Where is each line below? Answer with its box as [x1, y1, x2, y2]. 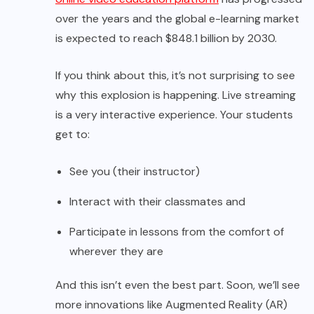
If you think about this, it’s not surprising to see [55, 68, 295, 83]
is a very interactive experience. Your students [55, 107, 293, 123]
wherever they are [69, 244, 163, 259]
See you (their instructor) [69, 164, 200, 179]
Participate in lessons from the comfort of [69, 224, 284, 240]
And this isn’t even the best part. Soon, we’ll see [55, 278, 300, 293]
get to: [55, 127, 90, 142]
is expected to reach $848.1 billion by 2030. [55, 31, 280, 46]
